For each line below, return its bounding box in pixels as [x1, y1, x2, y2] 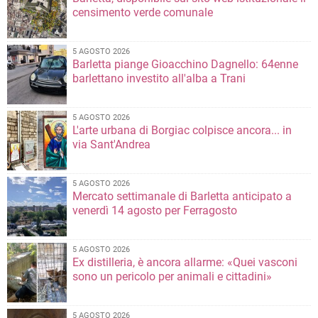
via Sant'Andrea [72, 138, 150, 152]
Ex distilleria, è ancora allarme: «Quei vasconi [72, 256, 297, 270]
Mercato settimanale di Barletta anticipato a [72, 190, 292, 204]
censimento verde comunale [72, 6, 213, 20]
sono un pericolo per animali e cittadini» [72, 270, 272, 284]
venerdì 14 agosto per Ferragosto [72, 204, 237, 218]
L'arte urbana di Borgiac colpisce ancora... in [72, 124, 292, 138]
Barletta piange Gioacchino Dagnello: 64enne [72, 57, 298, 72]
